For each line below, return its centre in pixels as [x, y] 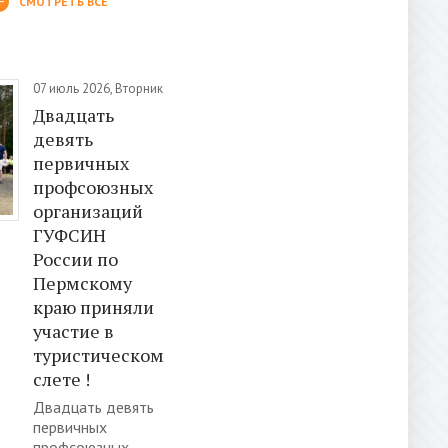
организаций [88, 210]
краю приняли [93, 306]
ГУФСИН [69, 234]
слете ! [61, 378]
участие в [73, 330]
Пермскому [82, 282]
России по [75, 258]
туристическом [98, 354]
